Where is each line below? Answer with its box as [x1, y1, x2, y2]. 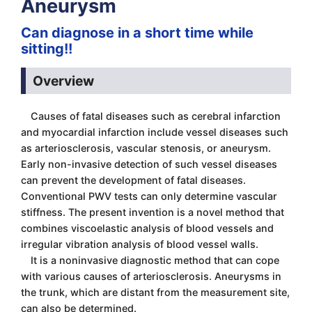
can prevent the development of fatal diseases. [21, 174, 246, 186]
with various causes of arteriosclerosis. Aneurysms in [21, 270, 281, 282]
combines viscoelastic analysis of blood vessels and [21, 222, 274, 234]
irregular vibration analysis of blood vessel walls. [21, 238, 258, 250]
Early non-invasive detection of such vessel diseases [21, 158, 277, 170]
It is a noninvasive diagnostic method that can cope [21, 254, 279, 266]
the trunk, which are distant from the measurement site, [21, 286, 290, 298]
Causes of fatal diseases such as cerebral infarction [21, 110, 281, 122]
